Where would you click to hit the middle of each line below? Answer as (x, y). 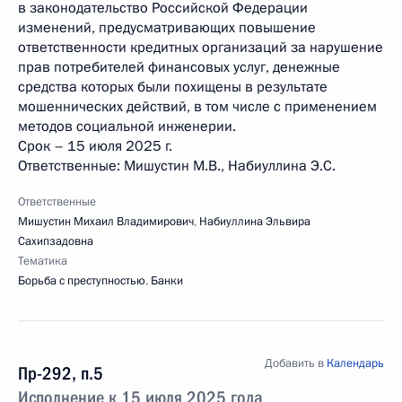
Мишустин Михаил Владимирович (106, 222)
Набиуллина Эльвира (255, 222)
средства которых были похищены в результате (173, 87)
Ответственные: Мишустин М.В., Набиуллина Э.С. (177, 166)
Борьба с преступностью (82, 281)
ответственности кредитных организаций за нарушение (201, 48)
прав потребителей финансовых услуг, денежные (179, 67)
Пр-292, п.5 (61, 373)
